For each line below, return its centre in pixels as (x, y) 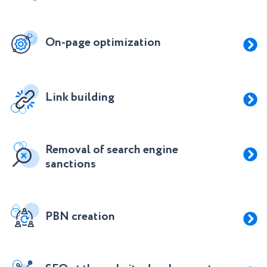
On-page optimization (103, 43)
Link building (80, 97)
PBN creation (80, 217)
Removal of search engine (112, 150)
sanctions (71, 164)
